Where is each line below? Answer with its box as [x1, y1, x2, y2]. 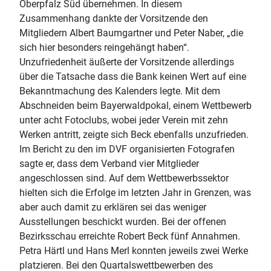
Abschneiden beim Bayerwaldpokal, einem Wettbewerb [19, 99, 252, 111]
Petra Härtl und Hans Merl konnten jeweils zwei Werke [19, 244, 248, 256]
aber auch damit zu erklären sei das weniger [19, 201, 206, 213]
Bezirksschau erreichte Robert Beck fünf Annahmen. [19, 230, 240, 242]
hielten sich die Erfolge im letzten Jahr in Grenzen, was [19, 186, 251, 198]
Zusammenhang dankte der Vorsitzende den [19, 12, 208, 24]
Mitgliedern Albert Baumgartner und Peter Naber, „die [19, 27, 243, 39]
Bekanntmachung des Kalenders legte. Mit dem [19, 85, 220, 97]
